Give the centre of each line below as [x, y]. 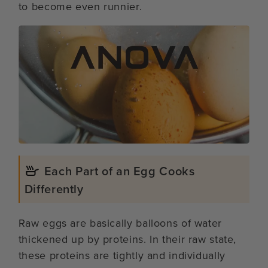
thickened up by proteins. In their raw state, [127, 239]
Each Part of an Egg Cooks [119, 170]
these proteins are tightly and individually [122, 255]
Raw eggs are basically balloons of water [120, 223]
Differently [54, 188]
